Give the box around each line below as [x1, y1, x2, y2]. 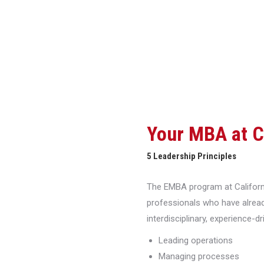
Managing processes [159, 251, 239, 262]
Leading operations [159, 235, 233, 246]
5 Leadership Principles [147, 151, 236, 162]
